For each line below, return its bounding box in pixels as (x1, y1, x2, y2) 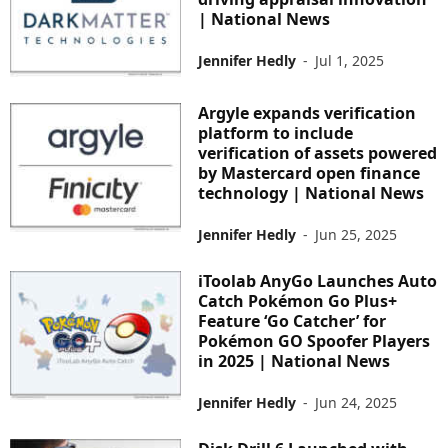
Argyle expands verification (198, 102, 417, 125)
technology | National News (198, 182, 425, 205)
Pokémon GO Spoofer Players (198, 330, 431, 353)
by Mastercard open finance (198, 162, 421, 185)
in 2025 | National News (198, 350, 391, 373)
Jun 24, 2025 (315, 393, 398, 413)
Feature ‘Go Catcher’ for (198, 310, 387, 333)
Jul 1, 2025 (315, 50, 385, 70)
